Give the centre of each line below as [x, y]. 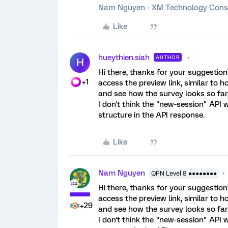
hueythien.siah [124, 58]
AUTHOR [168, 57]
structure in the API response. [151, 115]
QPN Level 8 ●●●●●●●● [184, 174]
